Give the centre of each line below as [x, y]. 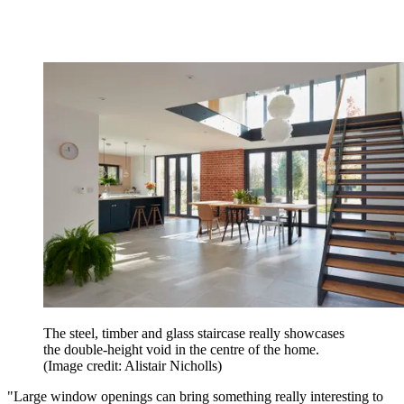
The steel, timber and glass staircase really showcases [194, 334]
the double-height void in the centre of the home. [183, 350]
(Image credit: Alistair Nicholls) [133, 366]
